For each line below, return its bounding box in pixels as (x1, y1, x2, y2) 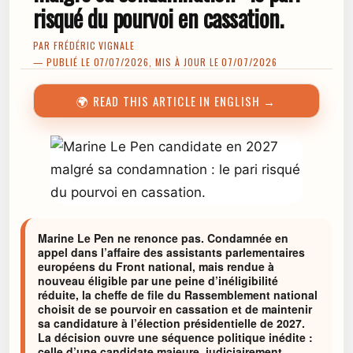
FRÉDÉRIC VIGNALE (53, 39, 136, 52)
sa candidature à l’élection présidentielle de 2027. (38, 315, 305, 331)
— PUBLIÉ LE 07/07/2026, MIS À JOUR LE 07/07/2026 (33, 55, 278, 69)
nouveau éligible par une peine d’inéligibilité (38, 273, 278, 288)
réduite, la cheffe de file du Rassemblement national (38, 287, 318, 303)
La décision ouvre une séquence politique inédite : (38, 329, 313, 345)
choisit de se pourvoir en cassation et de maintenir (38, 301, 312, 317)
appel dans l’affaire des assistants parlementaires (38, 244, 305, 260)
